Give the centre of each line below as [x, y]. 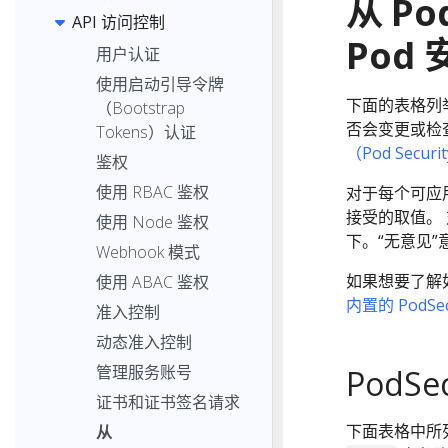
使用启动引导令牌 [160, 83]
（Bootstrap [140, 107]
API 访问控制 [118, 22]
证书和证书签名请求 [168, 401]
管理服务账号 [144, 371]
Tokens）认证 [146, 131]
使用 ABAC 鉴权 [152, 281]
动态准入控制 [144, 341]
